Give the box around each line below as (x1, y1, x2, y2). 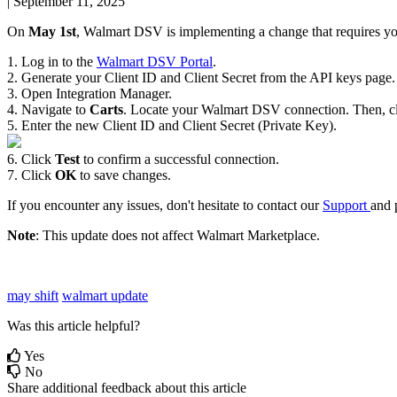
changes (122, 167, 167, 183)
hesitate (198, 197, 239, 213)
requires (336, 23, 380, 39)
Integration (56, 85, 116, 101)
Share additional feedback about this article (7, 379, 246, 395)
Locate (130, 101, 168, 117)
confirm (97, 151, 141, 167)
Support (323, 197, 367, 213)
